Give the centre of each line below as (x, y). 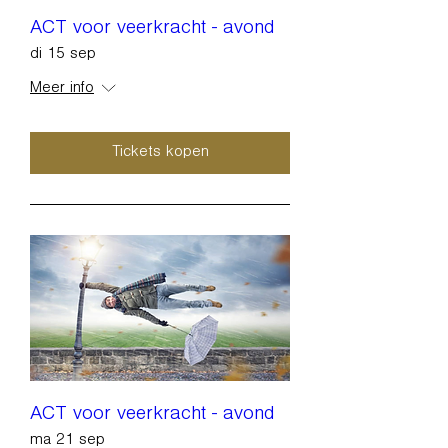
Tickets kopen (160, 153)
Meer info (62, 89)
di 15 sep (63, 55)
